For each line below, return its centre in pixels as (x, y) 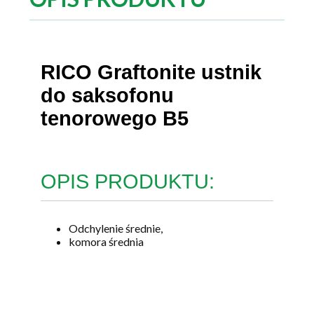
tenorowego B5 (115, 118)
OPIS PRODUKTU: (128, 182)
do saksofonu (107, 95)
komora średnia (106, 241)
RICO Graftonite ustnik (151, 72)
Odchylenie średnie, (116, 228)
